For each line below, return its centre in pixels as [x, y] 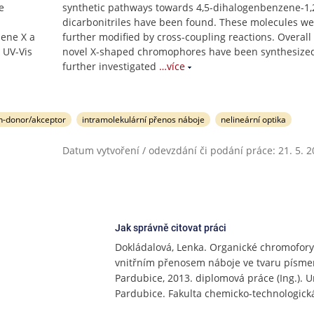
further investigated [109, 66]
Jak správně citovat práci [170, 228]
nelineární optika [253, 120]
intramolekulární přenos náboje [144, 120]
